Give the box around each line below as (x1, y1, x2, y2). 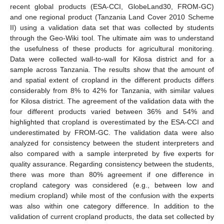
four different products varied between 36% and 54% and (10, 107, 214, 115)
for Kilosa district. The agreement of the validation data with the (10, 96, 214, 105)
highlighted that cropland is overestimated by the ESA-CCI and (10, 117, 214, 126)
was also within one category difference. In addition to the (10, 201, 214, 210)
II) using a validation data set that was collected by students (10, 23, 214, 31)
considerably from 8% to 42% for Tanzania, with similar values (10, 86, 214, 94)
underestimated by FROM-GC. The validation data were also (10, 128, 214, 136)
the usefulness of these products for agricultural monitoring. (10, 44, 214, 52)
